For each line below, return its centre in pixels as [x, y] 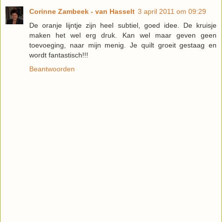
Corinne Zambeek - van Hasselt [82, 11]
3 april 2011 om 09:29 [172, 11]
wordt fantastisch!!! [59, 55]
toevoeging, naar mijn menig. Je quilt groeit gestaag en [123, 45]
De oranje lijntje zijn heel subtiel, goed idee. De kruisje [123, 25]
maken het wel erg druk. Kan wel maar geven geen [123, 35]
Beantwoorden [52, 69]
